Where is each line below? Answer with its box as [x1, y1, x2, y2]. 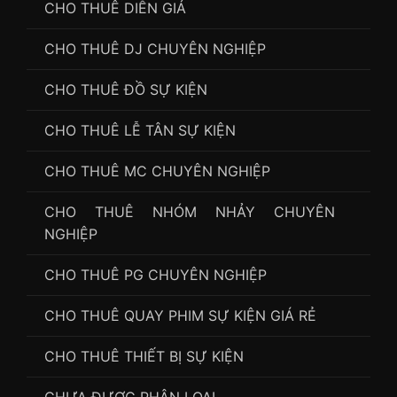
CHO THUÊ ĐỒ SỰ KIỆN [44, 80, 207, 98]
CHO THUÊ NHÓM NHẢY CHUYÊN [44, 202, 335, 221]
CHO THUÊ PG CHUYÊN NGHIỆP [44, 265, 267, 284]
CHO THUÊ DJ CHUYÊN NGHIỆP [44, 39, 266, 58]
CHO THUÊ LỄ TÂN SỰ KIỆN [44, 121, 236, 139]
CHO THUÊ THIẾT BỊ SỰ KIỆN [44, 346, 244, 365]
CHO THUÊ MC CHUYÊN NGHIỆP [44, 161, 270, 180]
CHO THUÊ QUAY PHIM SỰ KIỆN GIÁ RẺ [44, 306, 316, 324]
